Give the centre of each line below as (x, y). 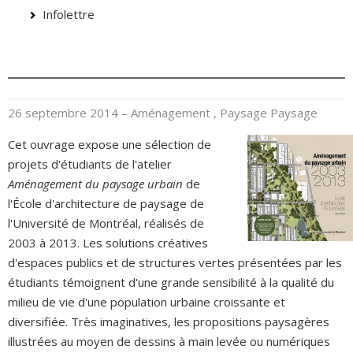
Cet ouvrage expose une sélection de (110, 144)
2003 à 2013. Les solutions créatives (108, 242)
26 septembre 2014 (65, 112)
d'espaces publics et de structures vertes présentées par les (175, 262)
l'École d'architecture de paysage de (106, 203)
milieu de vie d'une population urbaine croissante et (147, 301)
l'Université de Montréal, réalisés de (106, 223)
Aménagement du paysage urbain (95, 183)
